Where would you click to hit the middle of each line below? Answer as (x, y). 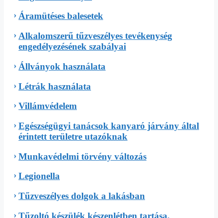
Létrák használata (55, 86)
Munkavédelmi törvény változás (82, 156)
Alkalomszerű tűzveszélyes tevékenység (95, 36)
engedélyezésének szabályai (72, 47)
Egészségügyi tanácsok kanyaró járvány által (109, 126)
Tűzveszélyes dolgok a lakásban (82, 196)
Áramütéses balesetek (61, 16)
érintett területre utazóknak (73, 136)
